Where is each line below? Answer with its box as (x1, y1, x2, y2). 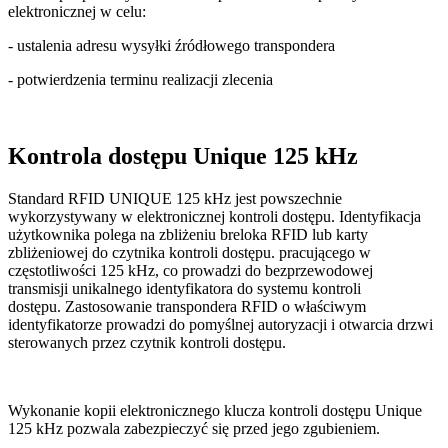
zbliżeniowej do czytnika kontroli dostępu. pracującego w (8, 243, 371, 261)
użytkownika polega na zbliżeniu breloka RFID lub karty (8, 225, 368, 243)
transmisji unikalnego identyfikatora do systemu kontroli (8, 279, 361, 297)
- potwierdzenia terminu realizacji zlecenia (8, 70, 273, 88)
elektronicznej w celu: (8, 2, 146, 20)
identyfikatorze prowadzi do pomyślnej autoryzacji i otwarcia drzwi (8, 315, 433, 333)
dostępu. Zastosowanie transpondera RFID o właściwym (8, 297, 366, 315)
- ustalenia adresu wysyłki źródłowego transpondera (8, 36, 335, 54)
